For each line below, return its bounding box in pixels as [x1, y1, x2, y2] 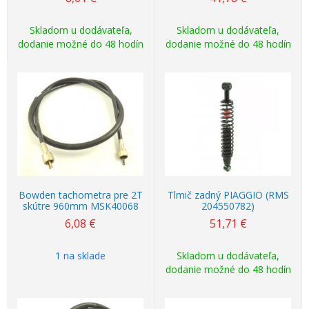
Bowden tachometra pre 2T [18, 188, 143, 201]
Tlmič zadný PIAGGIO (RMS [167, 188, 289, 201]
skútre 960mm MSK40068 [22, 199, 139, 212]
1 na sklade [55, 249, 106, 262]
